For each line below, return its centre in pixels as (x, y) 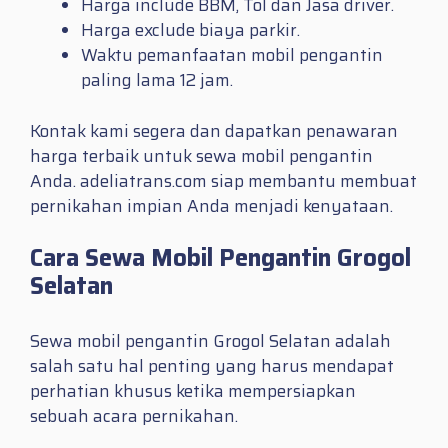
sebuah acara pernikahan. (134, 416)
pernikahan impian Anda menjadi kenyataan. (211, 205)
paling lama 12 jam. (157, 80)
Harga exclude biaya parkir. (190, 30)
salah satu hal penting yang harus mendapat (212, 366)
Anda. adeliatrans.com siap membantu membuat (223, 180)
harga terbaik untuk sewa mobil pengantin (201, 155)
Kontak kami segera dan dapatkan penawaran (214, 130)
